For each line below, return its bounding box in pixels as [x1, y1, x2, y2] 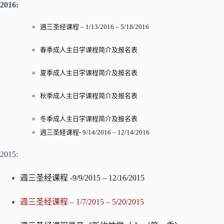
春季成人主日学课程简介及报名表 [40, 46, 137, 53]
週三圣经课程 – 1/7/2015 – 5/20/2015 [20, 197, 144, 206]
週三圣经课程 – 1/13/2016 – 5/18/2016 [40, 23, 149, 30]
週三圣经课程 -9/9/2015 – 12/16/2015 [20, 173, 144, 182]
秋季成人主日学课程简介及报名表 [40, 92, 137, 99]
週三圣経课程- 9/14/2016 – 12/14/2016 [40, 128, 149, 136]
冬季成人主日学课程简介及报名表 [40, 115, 137, 122]
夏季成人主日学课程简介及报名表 [40, 69, 137, 76]
